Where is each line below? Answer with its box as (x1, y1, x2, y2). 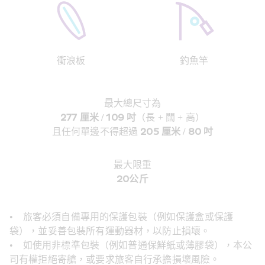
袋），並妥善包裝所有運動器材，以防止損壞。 (9, 225, 211, 237)
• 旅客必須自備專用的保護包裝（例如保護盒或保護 (9, 211, 234, 223)
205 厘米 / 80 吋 (140, 126, 214, 138)
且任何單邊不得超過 (51, 126, 141, 138)
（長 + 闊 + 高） (136, 112, 205, 124)
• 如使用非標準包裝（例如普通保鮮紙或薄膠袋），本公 (9, 240, 253, 251)
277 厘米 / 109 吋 (60, 112, 137, 124)
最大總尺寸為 (104, 98, 161, 109)
